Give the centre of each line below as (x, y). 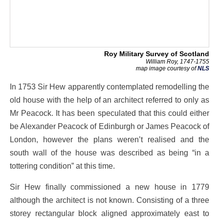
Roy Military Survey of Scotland (157, 54)
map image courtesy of (167, 68)
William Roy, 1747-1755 (177, 62)
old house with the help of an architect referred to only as (109, 99)
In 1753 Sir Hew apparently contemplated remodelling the (109, 86)
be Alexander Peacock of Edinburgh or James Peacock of (109, 126)
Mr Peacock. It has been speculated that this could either (109, 113)
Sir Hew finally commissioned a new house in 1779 (109, 187)
